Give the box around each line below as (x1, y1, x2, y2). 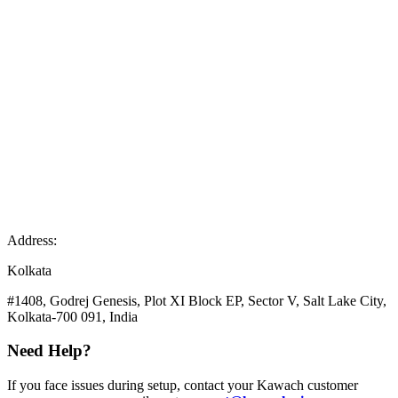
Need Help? (7, 341, 92, 361)
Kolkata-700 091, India (7, 308, 138, 324)
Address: (7, 232, 57, 248)
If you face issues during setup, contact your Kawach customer (7, 378, 358, 394)
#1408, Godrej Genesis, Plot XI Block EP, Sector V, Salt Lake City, (7, 292, 386, 308)
